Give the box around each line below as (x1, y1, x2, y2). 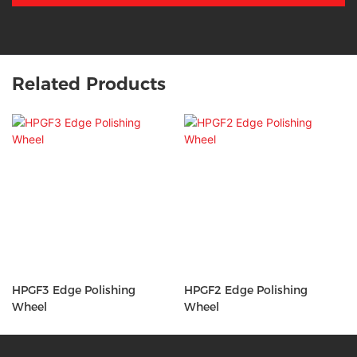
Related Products (12, 73, 166, 95)
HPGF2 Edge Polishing (183, 283, 308, 298)
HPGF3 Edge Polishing (12, 283, 135, 298)
